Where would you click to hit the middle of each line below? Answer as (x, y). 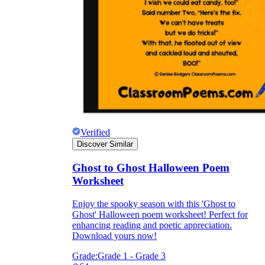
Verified (95, 132)
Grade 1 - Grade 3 (132, 256)
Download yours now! (114, 235)
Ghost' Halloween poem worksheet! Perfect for (160, 214)
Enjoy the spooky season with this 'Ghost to (154, 203)
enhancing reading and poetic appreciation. (152, 225)
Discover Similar (105, 144)
